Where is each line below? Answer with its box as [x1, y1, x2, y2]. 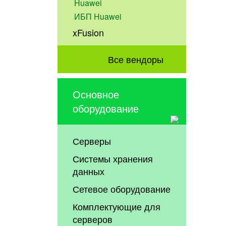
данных [73, 164, 105, 178]
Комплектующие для [73, 199, 161, 213]
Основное [73, 86, 120, 101]
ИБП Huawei [74, 11, 122, 23]
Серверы [73, 134, 111, 147]
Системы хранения [73, 151, 153, 165]
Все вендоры [107, 52, 163, 66]
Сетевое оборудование [73, 182, 171, 195]
